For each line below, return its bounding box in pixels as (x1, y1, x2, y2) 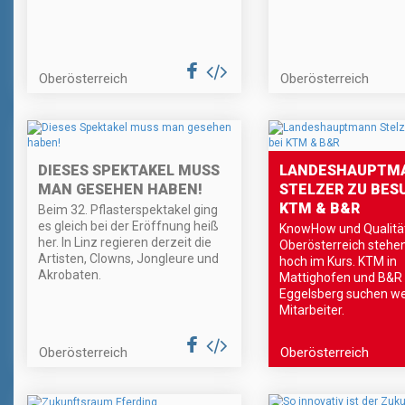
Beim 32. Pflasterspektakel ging (38, 202, 218, 218)
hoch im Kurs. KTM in (278, 254, 397, 269)
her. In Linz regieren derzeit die (38, 235, 212, 250)
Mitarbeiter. (278, 303, 344, 318)
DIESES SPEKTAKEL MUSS (38, 162, 220, 180)
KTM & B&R (278, 200, 360, 218)
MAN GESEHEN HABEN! (38, 181, 202, 199)
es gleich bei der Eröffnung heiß (38, 219, 219, 234)
